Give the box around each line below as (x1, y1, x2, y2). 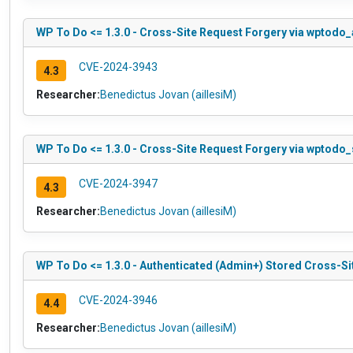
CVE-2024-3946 (78, 294, 158, 307)
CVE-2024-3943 (78, 61, 158, 74)
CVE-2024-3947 (78, 177, 158, 191)
